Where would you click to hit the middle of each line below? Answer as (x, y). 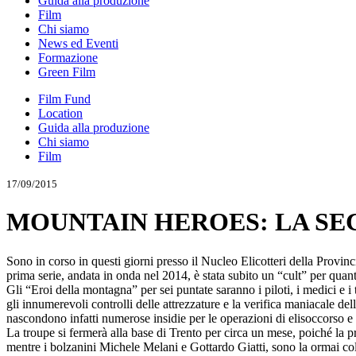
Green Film (67, 72)
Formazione (68, 58)
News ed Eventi (78, 43)
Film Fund (64, 99)
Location (60, 113)
